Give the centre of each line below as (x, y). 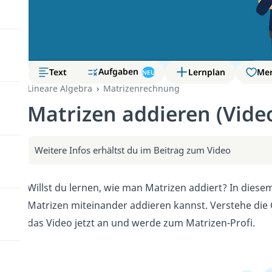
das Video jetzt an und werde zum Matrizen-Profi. (141, 223)
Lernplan (206, 72)
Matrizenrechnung (141, 88)
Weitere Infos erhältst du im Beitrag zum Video (132, 150)
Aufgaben (120, 72)
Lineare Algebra (59, 88)
